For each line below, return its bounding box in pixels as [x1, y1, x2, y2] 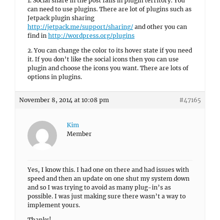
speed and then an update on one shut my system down [27, 175, 190, 182]
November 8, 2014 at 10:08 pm [19, 96, 109, 104]
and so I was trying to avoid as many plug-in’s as [27, 184, 171, 191]
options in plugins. [27, 73, 82, 81]
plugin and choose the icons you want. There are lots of [27, 64, 189, 72]
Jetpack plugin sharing [27, 14, 94, 22]
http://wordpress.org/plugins [48, 32, 135, 39]
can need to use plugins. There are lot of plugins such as [27, 5, 192, 13]
